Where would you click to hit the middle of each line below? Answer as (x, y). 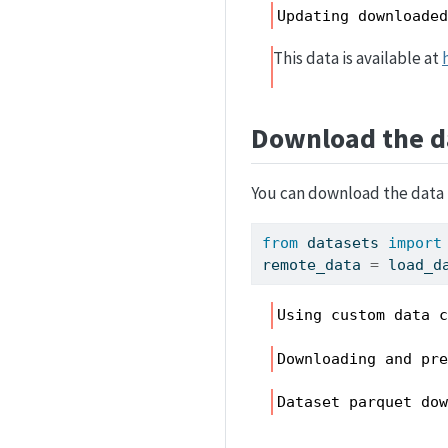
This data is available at (357, 57)
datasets (343, 243)
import (415, 243)
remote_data (316, 265)
